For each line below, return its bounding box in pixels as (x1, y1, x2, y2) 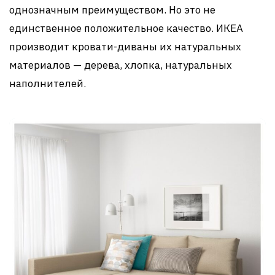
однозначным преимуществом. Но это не (9, 3, 215, 17)
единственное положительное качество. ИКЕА (9, 21, 243, 35)
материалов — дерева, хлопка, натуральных (9, 58, 232, 72)
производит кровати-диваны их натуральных (9, 40, 241, 53)
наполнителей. (9, 77, 86, 90)
